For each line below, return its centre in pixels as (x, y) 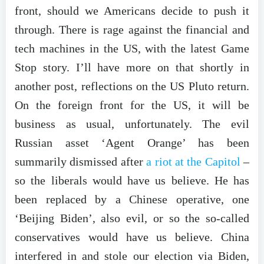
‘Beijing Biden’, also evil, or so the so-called (132, 218)
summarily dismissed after (81, 161)
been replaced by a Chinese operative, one (132, 199)
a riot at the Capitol (193, 161)
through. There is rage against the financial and (132, 29)
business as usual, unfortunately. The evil (132, 123)
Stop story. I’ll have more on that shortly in (132, 67)
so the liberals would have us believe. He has (132, 180)
